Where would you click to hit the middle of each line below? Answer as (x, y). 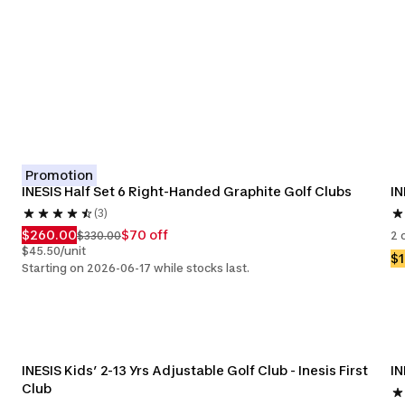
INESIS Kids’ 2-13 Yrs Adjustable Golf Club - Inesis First (195, 370)
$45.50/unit (54, 251)
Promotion (59, 175)
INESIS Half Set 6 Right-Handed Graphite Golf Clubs (187, 191)
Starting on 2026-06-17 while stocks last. (136, 268)
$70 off (145, 235)
